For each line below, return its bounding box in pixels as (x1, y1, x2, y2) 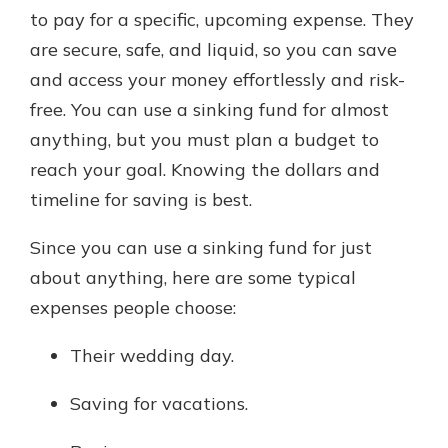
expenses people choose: (30, 296, 236, 320)
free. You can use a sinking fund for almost (30, 98, 389, 122)
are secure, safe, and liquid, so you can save (30, 38, 397, 62)
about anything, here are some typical (30, 266, 356, 290)
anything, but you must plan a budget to (30, 128, 379, 152)
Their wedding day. (70, 344, 234, 368)
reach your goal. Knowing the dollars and (30, 158, 380, 182)
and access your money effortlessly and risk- (30, 68, 405, 92)
